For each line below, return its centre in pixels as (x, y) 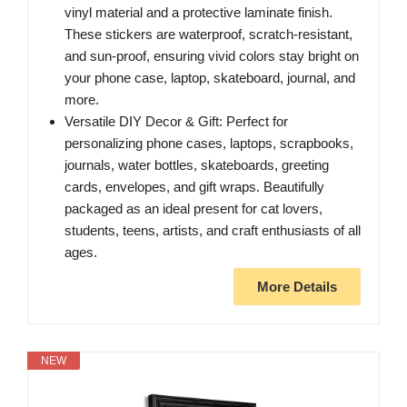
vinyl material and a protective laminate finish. (199, 13)
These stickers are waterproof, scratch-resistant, (208, 35)
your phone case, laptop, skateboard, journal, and (210, 78)
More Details (297, 287)
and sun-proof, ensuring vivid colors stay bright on (212, 56)
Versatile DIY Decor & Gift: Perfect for (176, 122)
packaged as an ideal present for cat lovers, (194, 209)
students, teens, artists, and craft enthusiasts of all (213, 231)
